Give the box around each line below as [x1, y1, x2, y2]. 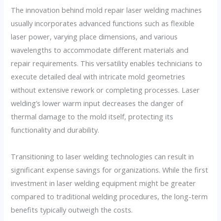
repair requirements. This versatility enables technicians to [11, 58, 203, 68]
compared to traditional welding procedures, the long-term [11, 191, 208, 201]
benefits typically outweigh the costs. [11, 204, 133, 215]
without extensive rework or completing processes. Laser [11, 84, 200, 95]
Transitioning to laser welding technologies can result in [11, 151, 194, 161]
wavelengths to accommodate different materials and [11, 44, 189, 55]
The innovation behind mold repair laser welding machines [11, 4, 202, 15]
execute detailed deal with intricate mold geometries [11, 71, 185, 81]
